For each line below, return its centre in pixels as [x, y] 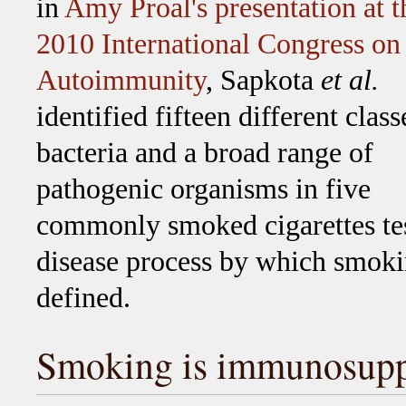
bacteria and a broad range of [205, 152]
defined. [83, 297]
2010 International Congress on [218, 43]
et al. [350, 80]
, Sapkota [263, 80]
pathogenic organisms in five [203, 188]
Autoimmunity [121, 80]
